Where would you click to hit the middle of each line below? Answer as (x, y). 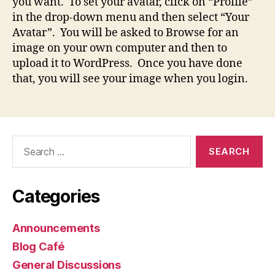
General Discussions (67, 265)
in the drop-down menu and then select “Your (131, 17)
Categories (56, 196)
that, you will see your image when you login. (130, 79)
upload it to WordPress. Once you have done (127, 64)
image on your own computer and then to (120, 48)
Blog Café (38, 246)
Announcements (56, 228)
